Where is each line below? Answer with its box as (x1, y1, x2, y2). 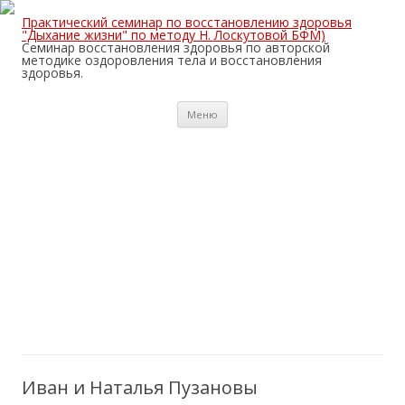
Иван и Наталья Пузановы (22, 375, 258, 400)
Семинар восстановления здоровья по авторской (22, 39, 330, 56)
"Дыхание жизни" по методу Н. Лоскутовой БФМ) (22, 26, 325, 43)
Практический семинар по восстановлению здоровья (22, 14, 352, 31)
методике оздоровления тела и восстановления (22, 52, 322, 69)
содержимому (228, 124, 314, 141)
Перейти (228, 99, 280, 116)
